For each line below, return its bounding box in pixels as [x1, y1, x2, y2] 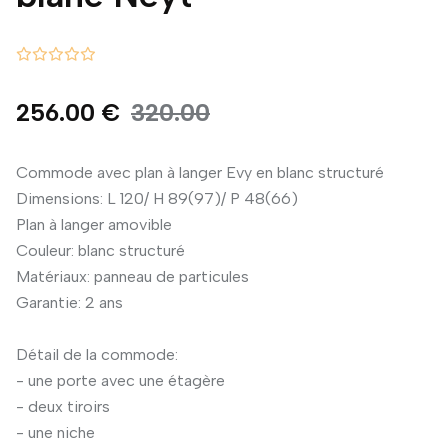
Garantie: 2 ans [16, 293, 123, 312]
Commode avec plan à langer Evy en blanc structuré [16, 163, 384, 182]
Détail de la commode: [16, 345, 178, 364]
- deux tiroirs [16, 397, 110, 416]
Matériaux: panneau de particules [16, 267, 249, 286]
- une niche [16, 423, 95, 442]
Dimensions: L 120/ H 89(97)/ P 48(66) [16, 189, 298, 208]
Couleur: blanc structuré [16, 241, 185, 260]
